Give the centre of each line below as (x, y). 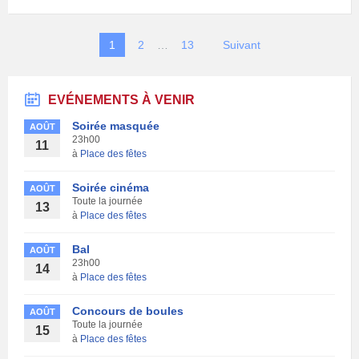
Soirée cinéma (111, 187)
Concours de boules (128, 311)
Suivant (241, 44)
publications (58, 82)
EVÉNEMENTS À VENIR (121, 99)
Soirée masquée (116, 125)
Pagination (51, 42)
